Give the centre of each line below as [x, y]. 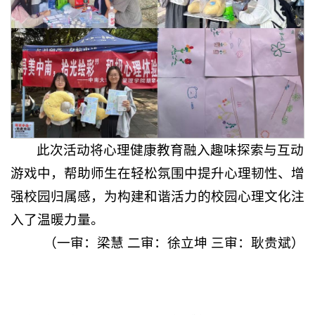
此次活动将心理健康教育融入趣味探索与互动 [171, 150]
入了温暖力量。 [57, 219]
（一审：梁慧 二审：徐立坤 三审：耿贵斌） [174, 243]
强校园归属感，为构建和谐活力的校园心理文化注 [157, 196]
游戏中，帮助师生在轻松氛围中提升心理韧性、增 [157, 173]
